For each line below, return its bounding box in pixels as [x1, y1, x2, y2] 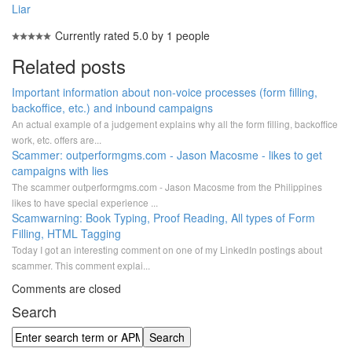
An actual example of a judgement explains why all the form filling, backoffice [12, 117, 338, 130]
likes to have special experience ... [12, 196, 158, 209]
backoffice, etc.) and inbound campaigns [12, 100, 213, 115]
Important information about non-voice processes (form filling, [12, 84, 317, 100]
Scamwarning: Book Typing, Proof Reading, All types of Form [12, 210, 315, 225]
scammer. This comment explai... [12, 258, 150, 272]
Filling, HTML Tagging [12, 225, 121, 241]
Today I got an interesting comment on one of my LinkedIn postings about [12, 243, 322, 256]
